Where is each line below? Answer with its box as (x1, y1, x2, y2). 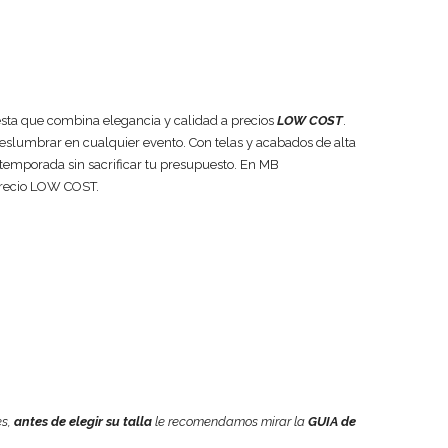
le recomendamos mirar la (152, 413, 308, 429)
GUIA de (308, 413, 356, 429)
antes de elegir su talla (14, 413, 152, 429)
